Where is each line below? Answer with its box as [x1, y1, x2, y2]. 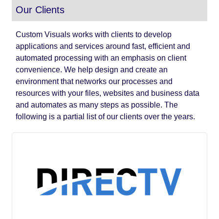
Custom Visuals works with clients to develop [16, 30, 172, 39]
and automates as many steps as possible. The [16, 101, 178, 109]
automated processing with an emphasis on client [16, 54, 186, 62]
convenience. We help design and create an [16, 66, 168, 74]
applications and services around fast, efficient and [16, 42, 190, 50]
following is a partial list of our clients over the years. [16, 112, 195, 121]
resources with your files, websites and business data [16, 89, 199, 97]
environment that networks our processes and [16, 77, 173, 86]
